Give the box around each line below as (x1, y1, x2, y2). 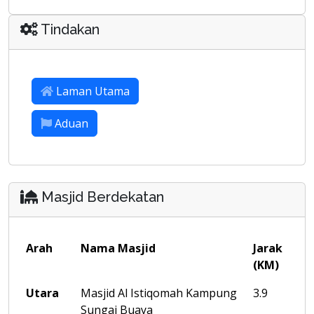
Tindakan (38, 21, 100, 38)
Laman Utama (56, 83, 130, 99)
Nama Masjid (81, 240, 156, 256)
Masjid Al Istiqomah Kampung (81, 285, 237, 301)
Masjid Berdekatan (38, 189, 164, 205)
